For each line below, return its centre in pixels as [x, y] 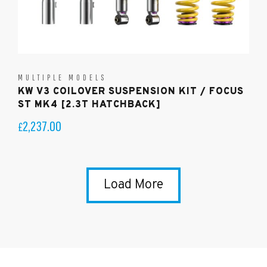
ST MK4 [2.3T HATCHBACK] [89, 105]
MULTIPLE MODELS [63, 77]
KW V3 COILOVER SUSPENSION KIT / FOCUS [131, 91]
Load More [133, 185]
